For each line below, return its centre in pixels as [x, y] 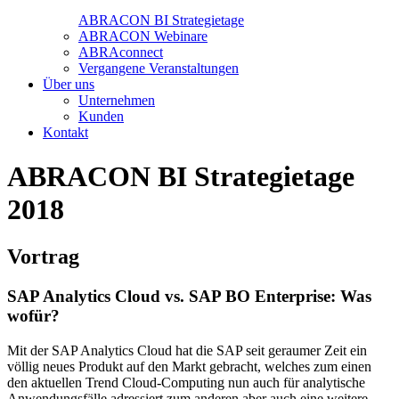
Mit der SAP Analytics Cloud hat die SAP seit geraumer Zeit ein [187, 350]
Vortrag [43, 257]
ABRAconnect [121, 53]
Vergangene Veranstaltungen [159, 69]
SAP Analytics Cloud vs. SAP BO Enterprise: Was [189, 297]
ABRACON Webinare [143, 37]
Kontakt [65, 133]
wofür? [33, 316]
